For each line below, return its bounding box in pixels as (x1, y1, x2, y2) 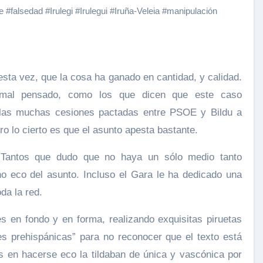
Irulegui (80, 6, 107, 16)
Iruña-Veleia (114, 6, 160, 16)
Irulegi (50, 6, 73, 16)
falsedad (11, 6, 43, 16)
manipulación (167, 6, 217, 16)
